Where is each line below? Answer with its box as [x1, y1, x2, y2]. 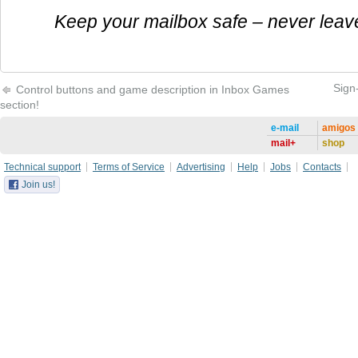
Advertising [177, 161, 225, 173]
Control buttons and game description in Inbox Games [13, 83, 289, 96]
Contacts [303, 161, 341, 173]
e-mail [271, 122, 299, 133]
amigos [322, 122, 356, 133]
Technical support [4, 161, 81, 173]
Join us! [22, 179, 55, 190]
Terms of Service [93, 161, 165, 173]
